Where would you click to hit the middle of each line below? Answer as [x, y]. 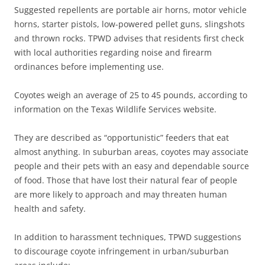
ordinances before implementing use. [89, 66]
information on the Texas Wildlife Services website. [115, 109]
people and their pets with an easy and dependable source [132, 166]
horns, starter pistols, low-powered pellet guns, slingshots [130, 24]
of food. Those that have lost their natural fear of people [126, 180]
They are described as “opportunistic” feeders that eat [122, 137]
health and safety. [50, 208]
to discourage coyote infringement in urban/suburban [122, 251]
